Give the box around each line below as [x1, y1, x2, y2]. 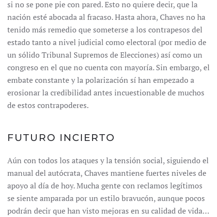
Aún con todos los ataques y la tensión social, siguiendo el [7, 155, 209, 166]
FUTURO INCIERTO [7, 132, 115, 143]
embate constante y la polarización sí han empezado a [7, 75, 194, 85]
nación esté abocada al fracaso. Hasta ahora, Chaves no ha [7, 12, 205, 22]
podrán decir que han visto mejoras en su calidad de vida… [7, 205, 209, 216]
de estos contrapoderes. [7, 100, 89, 110]
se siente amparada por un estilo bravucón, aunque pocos [7, 193, 205, 203]
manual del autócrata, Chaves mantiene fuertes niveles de [7, 168, 206, 178]
